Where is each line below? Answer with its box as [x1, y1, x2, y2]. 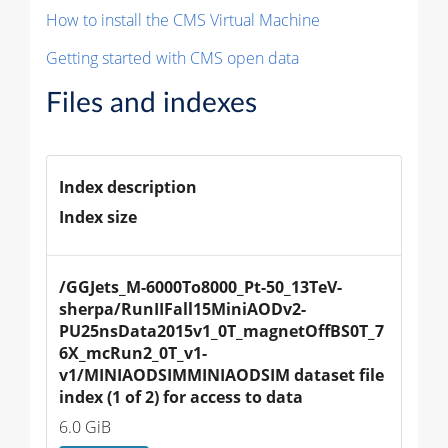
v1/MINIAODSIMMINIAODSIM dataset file [59, 364, 388, 387]
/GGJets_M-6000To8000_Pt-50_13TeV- [59, 276, 342, 299]
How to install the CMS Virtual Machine [46, 9, 320, 32]
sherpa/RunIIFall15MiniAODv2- [59, 298, 306, 321]
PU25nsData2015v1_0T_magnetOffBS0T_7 [59, 320, 384, 343]
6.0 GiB [59, 416, 111, 439]
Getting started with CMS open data [46, 47, 299, 70]
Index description [59, 176, 197, 199]
